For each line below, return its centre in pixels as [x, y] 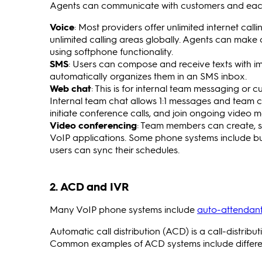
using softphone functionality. [111, 51]
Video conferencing [93, 125]
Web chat [70, 88]
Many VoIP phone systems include [123, 209]
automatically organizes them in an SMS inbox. [148, 75]
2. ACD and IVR [89, 186]
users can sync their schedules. [115, 149]
